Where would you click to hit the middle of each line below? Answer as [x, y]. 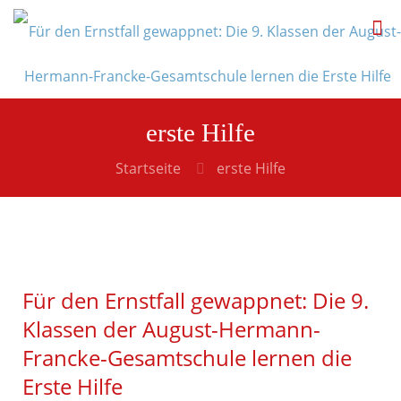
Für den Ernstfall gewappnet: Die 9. [196, 300]
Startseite [148, 168]
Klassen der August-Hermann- [171, 329]
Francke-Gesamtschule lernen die [187, 358]
